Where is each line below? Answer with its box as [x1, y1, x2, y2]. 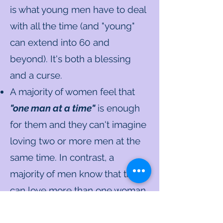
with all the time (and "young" [10, 20, 135, 31]
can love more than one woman [10, 185, 146, 196]
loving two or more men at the [10, 135, 140, 146]
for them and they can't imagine [10, 119, 146, 130]
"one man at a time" [10, 103, 95, 113]
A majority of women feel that [10, 86, 135, 97]
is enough [95, 103, 140, 113]
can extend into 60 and [10, 37, 110, 48]
